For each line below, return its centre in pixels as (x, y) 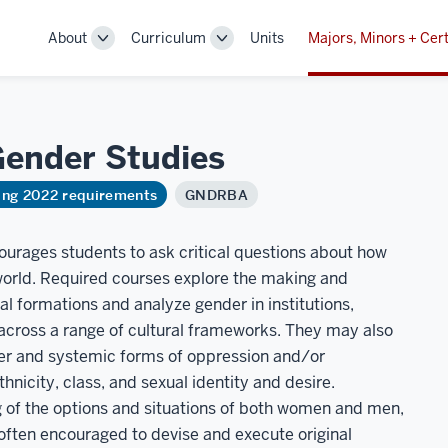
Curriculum (168, 37)
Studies (165, 157)
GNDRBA (217, 194)
